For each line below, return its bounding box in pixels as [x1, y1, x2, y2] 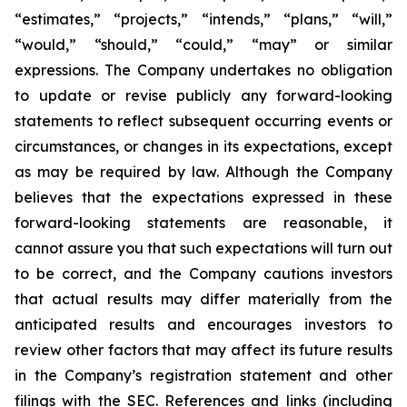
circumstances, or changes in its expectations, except [15, 137, 392, 155]
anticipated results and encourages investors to [15, 315, 392, 333]
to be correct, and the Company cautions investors [15, 264, 392, 283]
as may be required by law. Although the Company [15, 163, 392, 181]
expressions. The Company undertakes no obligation [15, 61, 392, 79]
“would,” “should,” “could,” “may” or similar [15, 35, 392, 54]
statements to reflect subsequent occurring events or [15, 112, 392, 130]
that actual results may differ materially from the [15, 290, 392, 308]
